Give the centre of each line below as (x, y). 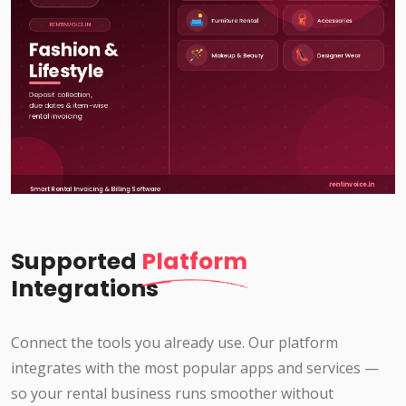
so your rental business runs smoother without (172, 393)
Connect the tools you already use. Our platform (174, 342)
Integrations (85, 288)
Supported (76, 261)
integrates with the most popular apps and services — (195, 367)
